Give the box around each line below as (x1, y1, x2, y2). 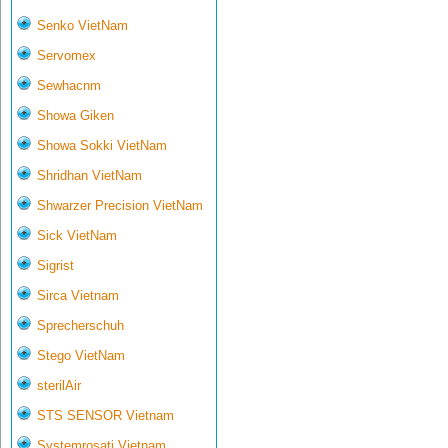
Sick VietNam (37, 228, 117, 244)
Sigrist (37, 258, 74, 274)
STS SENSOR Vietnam (37, 408, 174, 424)
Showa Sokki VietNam (37, 138, 167, 154)
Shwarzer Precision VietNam (37, 198, 203, 214)
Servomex (37, 48, 96, 64)
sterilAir (37, 378, 81, 394)
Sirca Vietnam (37, 288, 119, 304)
